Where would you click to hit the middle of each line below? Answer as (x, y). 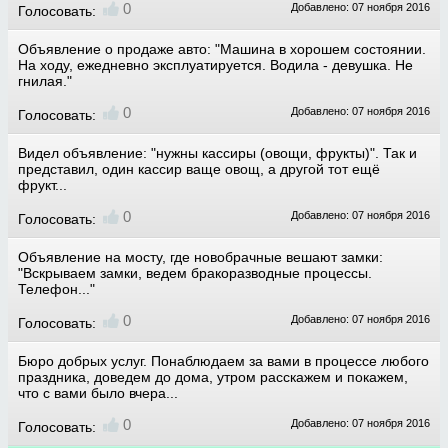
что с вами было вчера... (98, 393)
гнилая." (45, 81)
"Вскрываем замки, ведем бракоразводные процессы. (195, 273)
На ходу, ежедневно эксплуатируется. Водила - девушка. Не (215, 65)
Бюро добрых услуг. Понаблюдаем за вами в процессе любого (223, 361)
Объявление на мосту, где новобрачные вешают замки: (200, 257)
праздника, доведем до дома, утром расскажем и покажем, (213, 377)
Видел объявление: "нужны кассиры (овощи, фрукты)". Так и (217, 153)
